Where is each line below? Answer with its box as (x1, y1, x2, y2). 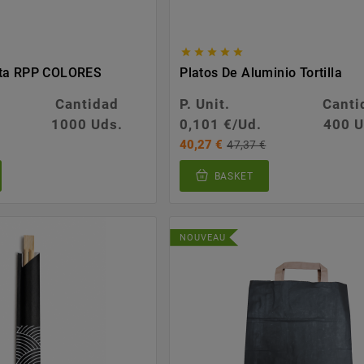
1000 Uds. (51, 116, 123, 133)
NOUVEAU (180, 232, 227, 243)
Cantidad (55, 96, 119, 113)
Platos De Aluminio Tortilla (180, 65, 343, 81)
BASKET (214, 170, 253, 182)
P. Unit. (180, 96, 231, 113)
